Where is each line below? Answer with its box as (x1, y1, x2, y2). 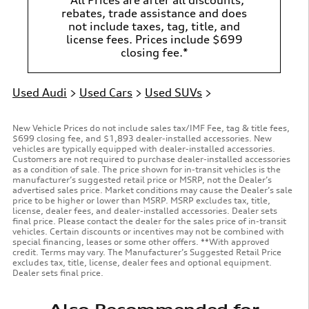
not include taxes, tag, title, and (68, 19, 240, 33)
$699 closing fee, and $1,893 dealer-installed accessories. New (12, 132, 272, 143)
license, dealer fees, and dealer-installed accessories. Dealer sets (12, 205, 277, 216)
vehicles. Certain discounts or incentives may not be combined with (12, 226, 284, 237)
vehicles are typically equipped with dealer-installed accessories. (12, 143, 275, 154)
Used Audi (12, 85, 67, 99)
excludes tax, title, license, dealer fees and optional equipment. (12, 257, 272, 268)
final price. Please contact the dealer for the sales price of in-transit (12, 215, 286, 226)
